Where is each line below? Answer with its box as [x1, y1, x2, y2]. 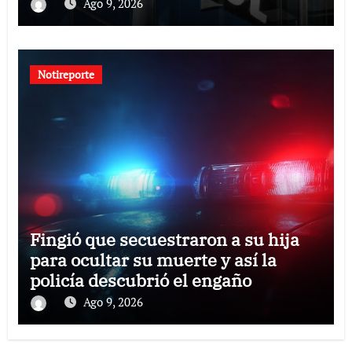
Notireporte [37, 66, 94, 82]
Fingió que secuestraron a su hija [29, 227, 299, 251]
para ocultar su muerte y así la [29, 247, 277, 271]
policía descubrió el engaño [29, 268, 251, 291]
